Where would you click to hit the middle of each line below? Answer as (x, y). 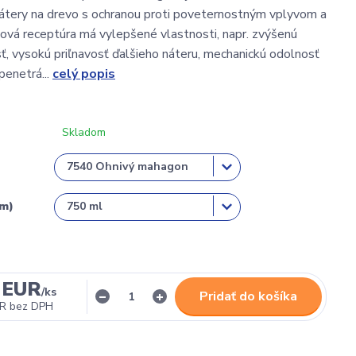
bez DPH (32, 306)
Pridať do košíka (248, 296)
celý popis (84, 74)
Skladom (84, 132)
